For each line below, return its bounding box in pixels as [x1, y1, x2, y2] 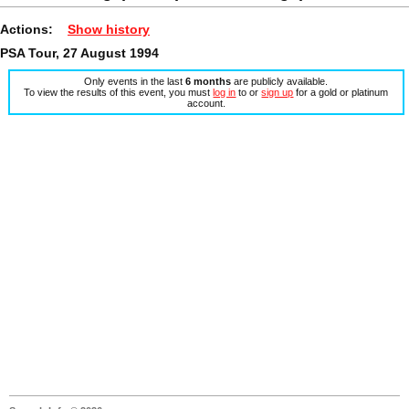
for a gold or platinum [293, 86, 389, 98]
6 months [185, 75, 232, 87]
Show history [68, 21, 150, 37]
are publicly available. [231, 75, 329, 87]
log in [213, 86, 236, 98]
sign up [261, 86, 294, 98]
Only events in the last [84, 75, 186, 87]
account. [186, 97, 225, 109]
